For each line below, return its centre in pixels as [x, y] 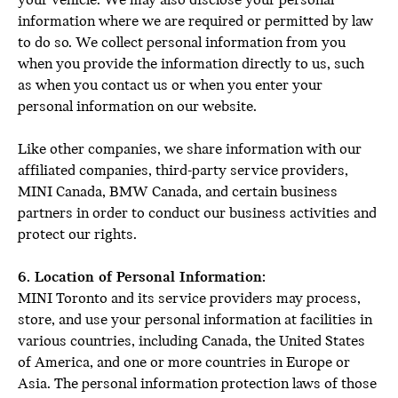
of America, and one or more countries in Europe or [184, 363]
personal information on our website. [137, 107]
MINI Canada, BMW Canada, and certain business [178, 192]
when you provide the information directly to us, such [191, 64]
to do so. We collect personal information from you [182, 43]
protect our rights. [77, 235]
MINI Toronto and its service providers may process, [189, 299]
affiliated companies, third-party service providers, [183, 171]
